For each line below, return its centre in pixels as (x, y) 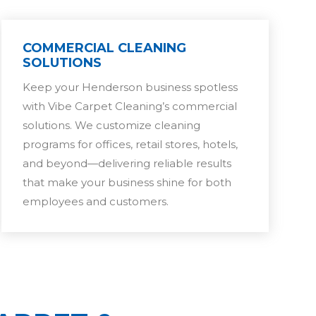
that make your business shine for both (127, 182)
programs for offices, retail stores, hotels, (130, 144)
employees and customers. (95, 201)
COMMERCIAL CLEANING (104, 48)
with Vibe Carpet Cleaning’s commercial (129, 106)
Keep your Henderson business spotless (130, 87)
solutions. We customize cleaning (111, 125)
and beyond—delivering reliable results (127, 163)
